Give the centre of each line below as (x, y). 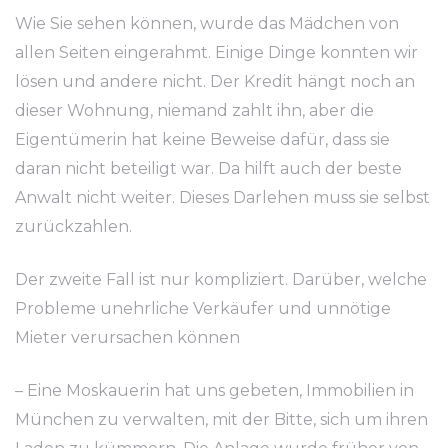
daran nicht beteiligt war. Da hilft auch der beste (208, 168)
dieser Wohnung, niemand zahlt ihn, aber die (194, 110)
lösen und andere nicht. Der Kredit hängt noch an (215, 81)
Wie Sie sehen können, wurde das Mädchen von (207, 23)
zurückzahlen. (73, 226)
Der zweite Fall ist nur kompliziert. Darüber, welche (221, 279)
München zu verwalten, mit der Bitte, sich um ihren (221, 419)
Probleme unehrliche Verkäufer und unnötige (203, 308)
